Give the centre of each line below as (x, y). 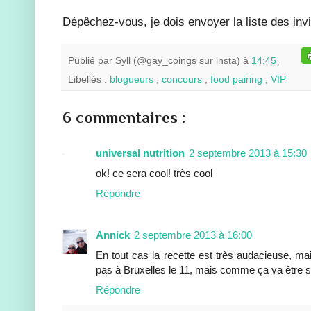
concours (183, 79)
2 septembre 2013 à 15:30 (248, 153)
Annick (113, 235)
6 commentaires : (124, 117)
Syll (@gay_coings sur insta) (179, 61)
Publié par (92, 61)
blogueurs (133, 79)
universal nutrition (140, 153)
